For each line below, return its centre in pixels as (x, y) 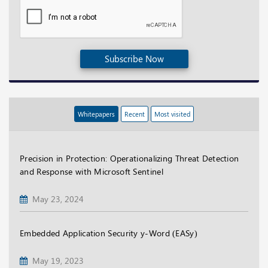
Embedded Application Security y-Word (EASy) (109, 233)
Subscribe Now (134, 59)
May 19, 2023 (56, 261)
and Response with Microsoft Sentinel (92, 172)
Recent (135, 114)
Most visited (172, 114)
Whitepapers (96, 114)
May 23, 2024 (56, 199)
